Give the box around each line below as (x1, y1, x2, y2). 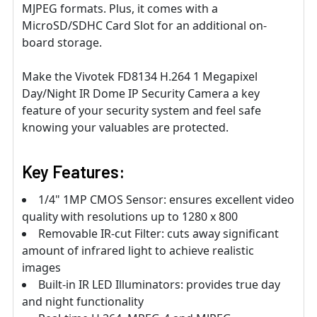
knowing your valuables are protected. (22, 120, 229, 136)
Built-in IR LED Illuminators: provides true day (38, 277, 280, 293)
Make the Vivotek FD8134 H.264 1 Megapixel (22, 69, 258, 85)
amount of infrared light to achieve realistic (22, 243, 254, 259)
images (22, 260, 61, 276)
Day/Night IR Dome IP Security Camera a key (22, 86, 260, 102)
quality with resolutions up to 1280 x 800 (22, 209, 238, 225)
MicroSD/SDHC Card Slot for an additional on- (22, 18, 267, 34)
